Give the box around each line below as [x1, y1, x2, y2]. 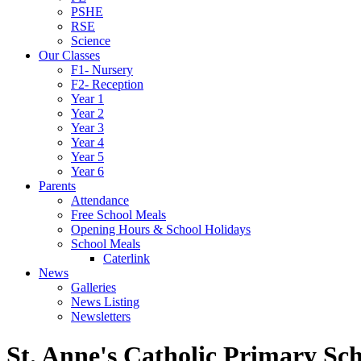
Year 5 [71, 150, 104, 164]
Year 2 [71, 106, 104, 120]
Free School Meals [71, 208, 166, 222]
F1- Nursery [71, 63, 133, 77]
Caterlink [103, 251, 150, 265]
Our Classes [39, 48, 100, 62]
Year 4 [71, 135, 104, 149]
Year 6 [71, 164, 104, 178]
